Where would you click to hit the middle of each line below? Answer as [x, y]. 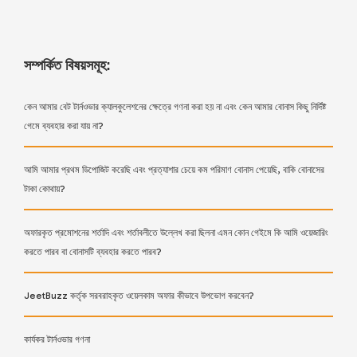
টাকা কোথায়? [45, 189]
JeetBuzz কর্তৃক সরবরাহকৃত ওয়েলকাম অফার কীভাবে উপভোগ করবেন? [139, 296]
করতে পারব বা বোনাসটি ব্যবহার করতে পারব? [93, 252]
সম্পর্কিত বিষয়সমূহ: [67, 66]
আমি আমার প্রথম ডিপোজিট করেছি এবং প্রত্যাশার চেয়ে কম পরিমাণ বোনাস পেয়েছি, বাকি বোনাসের [174, 170]
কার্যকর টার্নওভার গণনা [57, 340]
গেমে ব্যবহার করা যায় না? [64, 126]
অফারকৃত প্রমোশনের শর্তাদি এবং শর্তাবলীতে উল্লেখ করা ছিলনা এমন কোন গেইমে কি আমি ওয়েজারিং [176, 233]
